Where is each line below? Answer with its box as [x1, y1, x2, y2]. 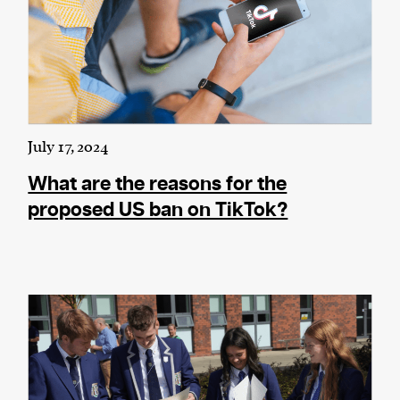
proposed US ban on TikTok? [28, 197, 288, 224]
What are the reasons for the [28, 171, 287, 198]
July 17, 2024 [28, 137, 108, 158]
